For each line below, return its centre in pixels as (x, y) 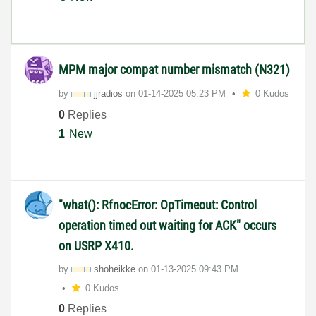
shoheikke (115, 269)
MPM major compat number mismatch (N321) (174, 70)
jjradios (108, 94)
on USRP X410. (96, 245)
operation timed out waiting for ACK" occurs (168, 225)
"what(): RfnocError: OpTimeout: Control (158, 205)
